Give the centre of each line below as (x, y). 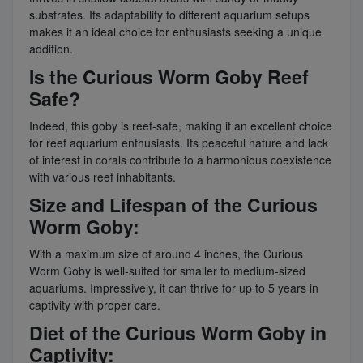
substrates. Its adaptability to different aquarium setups (169, 14)
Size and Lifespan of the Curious (173, 204)
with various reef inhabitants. (102, 176)
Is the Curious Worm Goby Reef (169, 76)
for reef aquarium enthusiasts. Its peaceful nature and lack (179, 142)
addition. (51, 48)
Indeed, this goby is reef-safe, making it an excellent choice (181, 125)
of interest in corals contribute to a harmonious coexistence (180, 159)
